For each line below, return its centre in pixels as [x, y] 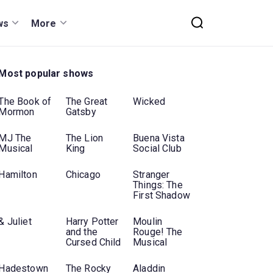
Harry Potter [92, 222]
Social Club [157, 149]
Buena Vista [159, 138]
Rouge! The [158, 232]
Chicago [83, 175]
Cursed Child [93, 243]
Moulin [148, 222]
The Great [87, 102]
